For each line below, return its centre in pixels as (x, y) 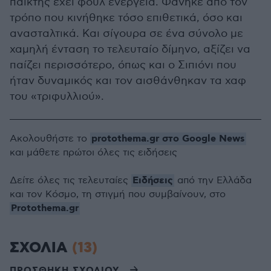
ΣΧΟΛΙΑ (41, 248)
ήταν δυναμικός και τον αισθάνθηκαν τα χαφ (128, 81)
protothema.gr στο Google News (168, 139)
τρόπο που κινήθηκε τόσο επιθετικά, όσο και (126, 18)
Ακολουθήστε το (50, 139)
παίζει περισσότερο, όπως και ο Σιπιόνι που (123, 65)
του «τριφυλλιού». (57, 96)
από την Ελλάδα (213, 181)
